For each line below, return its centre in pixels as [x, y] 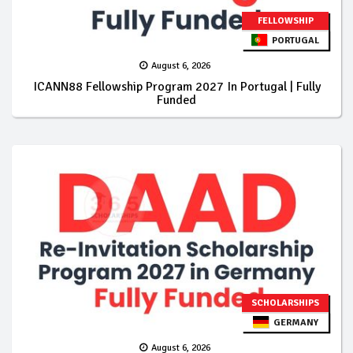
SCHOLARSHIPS [285, 303]
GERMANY [293, 322]
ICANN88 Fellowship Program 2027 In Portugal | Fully [176, 86]
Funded [176, 100]
